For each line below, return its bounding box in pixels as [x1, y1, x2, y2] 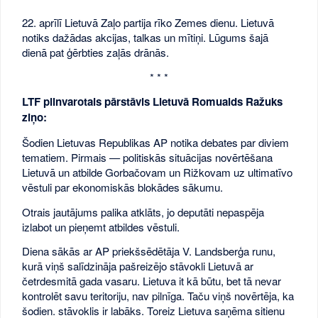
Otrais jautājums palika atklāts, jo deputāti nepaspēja [22, 204, 265, 219]
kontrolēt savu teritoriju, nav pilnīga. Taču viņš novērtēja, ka [22, 288, 295, 304]
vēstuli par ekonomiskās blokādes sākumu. [22, 179, 224, 194]
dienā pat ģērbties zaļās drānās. [22, 44, 170, 60]
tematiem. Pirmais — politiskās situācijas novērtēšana [22, 149, 273, 165]
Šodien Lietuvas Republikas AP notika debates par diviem [22, 134, 290, 150]
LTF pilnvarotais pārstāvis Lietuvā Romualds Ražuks [22, 94, 283, 110]
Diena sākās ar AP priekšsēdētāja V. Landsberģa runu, [22, 243, 276, 259]
